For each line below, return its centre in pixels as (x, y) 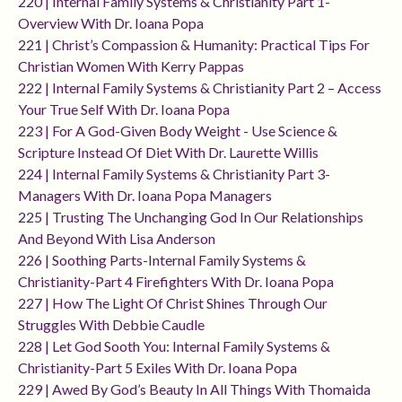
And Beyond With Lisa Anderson (117, 239)
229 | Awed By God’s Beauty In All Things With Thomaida (194, 389)
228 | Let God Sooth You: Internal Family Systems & (174, 346)
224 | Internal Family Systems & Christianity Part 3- (174, 174)
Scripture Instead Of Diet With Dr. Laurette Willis (168, 153)
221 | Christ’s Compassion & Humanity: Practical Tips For (194, 45)
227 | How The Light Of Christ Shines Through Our (173, 303)
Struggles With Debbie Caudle (111, 325)
